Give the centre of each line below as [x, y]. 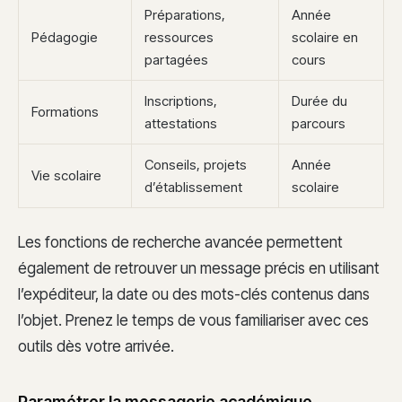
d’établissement [193, 187]
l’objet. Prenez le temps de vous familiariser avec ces [193, 320]
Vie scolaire [66, 175]
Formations [65, 111]
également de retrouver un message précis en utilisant [199, 268]
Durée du [319, 100]
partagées [176, 59]
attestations [181, 123]
